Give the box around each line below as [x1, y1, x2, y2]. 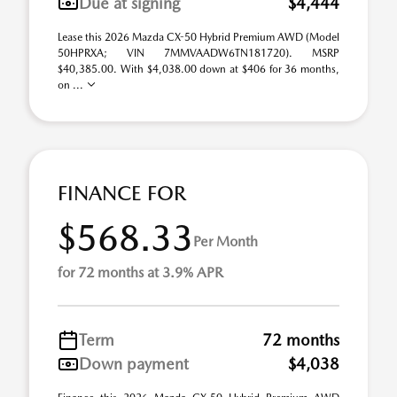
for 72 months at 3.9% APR [58, 264, 223, 281]
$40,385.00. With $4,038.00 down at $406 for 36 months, [58, 63, 339, 75]
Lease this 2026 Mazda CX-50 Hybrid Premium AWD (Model [58, 31, 339, 43]
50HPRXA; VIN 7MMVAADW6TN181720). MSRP [58, 47, 339, 59]
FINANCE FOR [58, 181, 186, 206]
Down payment [79, 354, 189, 373]
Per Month [193, 232, 258, 250]
